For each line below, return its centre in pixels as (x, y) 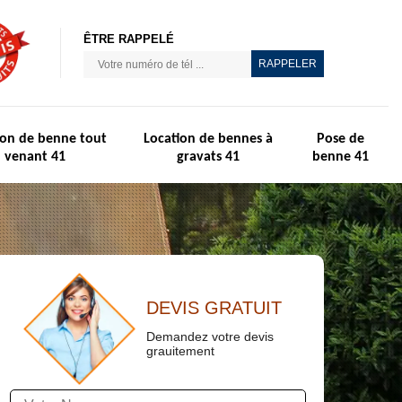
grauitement (180, 350)
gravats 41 (208, 157)
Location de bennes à (208, 139)
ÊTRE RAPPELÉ (129, 39)
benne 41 (340, 157)
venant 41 (35, 157)
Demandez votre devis (210, 336)
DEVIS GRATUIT (214, 307)
